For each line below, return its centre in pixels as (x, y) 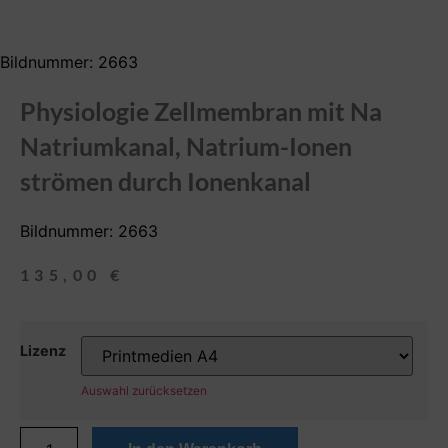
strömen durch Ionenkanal (165, 180)
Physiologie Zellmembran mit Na (201, 110)
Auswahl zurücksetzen (144, 391)
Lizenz (43, 351)
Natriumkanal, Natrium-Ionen (186, 145)
